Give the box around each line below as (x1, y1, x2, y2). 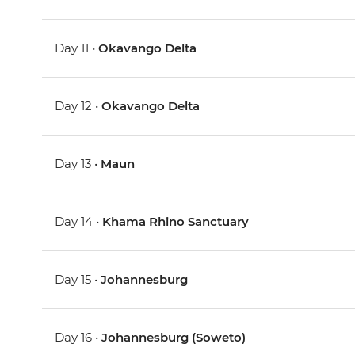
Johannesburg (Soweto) (101, 330, 246, 345)
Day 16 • (55, 330, 102, 345)
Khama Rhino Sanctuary (102, 214, 250, 230)
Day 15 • (55, 272, 101, 288)
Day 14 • (55, 214, 103, 230)
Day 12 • (55, 98, 102, 114)
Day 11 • (55, 40, 99, 56)
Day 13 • (55, 156, 101, 172)
